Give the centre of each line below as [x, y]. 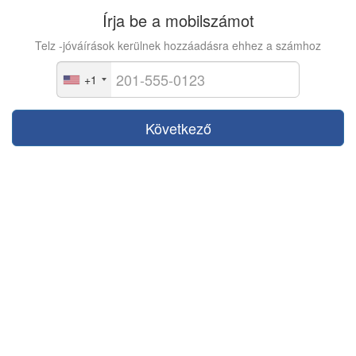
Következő [178, 128]
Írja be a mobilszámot [178, 20]
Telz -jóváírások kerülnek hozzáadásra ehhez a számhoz [178, 45]
